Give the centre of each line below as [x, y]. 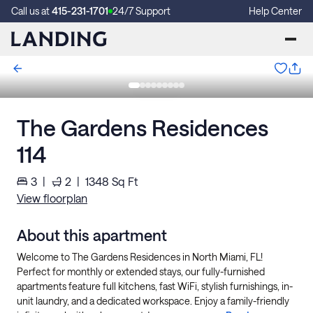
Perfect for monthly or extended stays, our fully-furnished [141, 271]
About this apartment [92, 235]
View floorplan [52, 198]
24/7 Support [141, 11]
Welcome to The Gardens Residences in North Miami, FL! [140, 257]
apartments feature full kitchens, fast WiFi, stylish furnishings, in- [155, 286]
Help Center [275, 11]
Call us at [31, 11]
